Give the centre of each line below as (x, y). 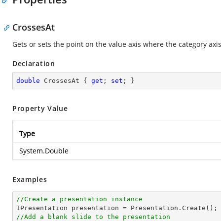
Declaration (34, 63)
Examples (30, 179)
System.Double (44, 151)
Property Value (40, 108)
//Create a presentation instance (79, 199)
